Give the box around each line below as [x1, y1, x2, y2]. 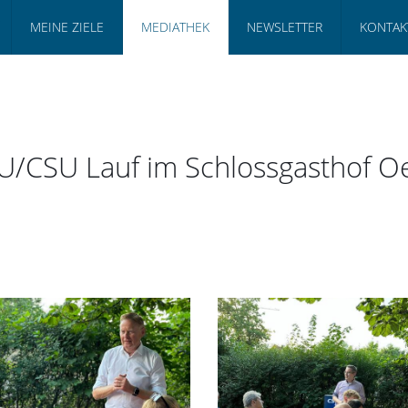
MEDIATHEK [141, 18, 209, 36]
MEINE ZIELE [30, 18, 104, 36]
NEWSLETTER [247, 18, 322, 36]
